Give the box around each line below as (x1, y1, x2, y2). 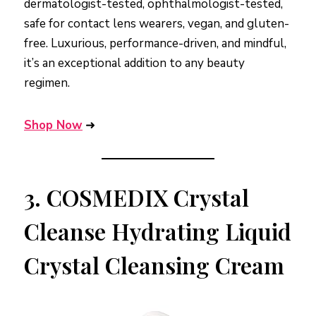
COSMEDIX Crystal (47, 182, 249, 213)
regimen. (24, 75, 70, 92)
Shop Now (24, 117, 83, 134)
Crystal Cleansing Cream (24, 250, 284, 281)
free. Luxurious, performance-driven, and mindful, (24, 35, 286, 52)
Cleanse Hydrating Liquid (24, 216, 291, 247)
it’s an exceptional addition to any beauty (24, 55, 245, 72)
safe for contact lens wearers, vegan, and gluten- (24, 16, 289, 32)
